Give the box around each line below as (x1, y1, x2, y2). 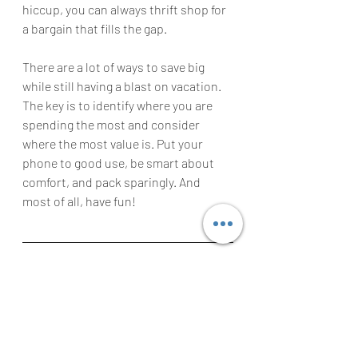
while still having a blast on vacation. (22, 78, 224, 94)
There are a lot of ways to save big (22, 59, 207, 75)
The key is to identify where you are (22, 97, 215, 113)
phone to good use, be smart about (22, 155, 217, 171)
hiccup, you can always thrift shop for (22, 2, 229, 18)
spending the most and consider (22, 117, 202, 133)
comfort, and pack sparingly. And (22, 174, 203, 190)
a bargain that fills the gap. (22, 21, 167, 37)
